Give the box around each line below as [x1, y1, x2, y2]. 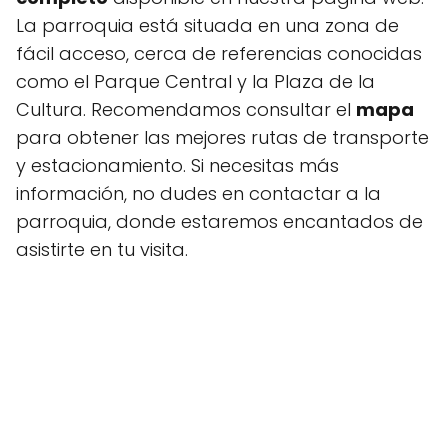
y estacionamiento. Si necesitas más [16, 153, 339, 178]
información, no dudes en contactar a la [16, 181, 381, 206]
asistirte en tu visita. [16, 237, 188, 262]
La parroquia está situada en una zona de [16, 13, 399, 38]
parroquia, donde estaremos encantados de [16, 209, 423, 234]
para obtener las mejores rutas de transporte [16, 125, 429, 150]
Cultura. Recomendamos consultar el [16, 97, 356, 122]
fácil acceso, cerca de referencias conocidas [16, 41, 422, 66]
